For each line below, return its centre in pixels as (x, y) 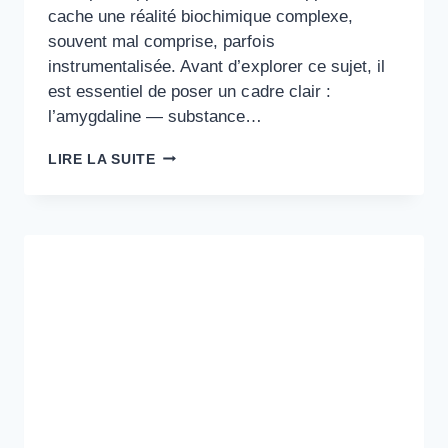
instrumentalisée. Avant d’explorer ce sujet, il (216, 66)
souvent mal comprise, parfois (161, 41)
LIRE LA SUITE (102, 159)
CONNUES (192, 275)
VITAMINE (191, 155)
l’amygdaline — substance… (155, 116)
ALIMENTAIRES (212, 255)
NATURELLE (200, 195)
